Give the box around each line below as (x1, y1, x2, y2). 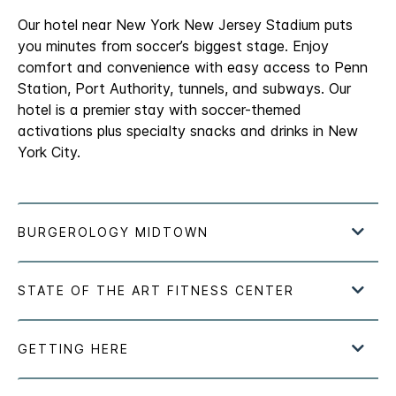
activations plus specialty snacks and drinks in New (18, 122, 358, 141)
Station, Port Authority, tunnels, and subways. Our (18, 80, 351, 98)
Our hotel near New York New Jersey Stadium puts (18, 16, 353, 34)
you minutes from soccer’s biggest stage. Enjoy (18, 37, 329, 56)
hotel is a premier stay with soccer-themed (18, 101, 301, 119)
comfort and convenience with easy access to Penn (18, 58, 368, 77)
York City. (18, 143, 80, 162)
